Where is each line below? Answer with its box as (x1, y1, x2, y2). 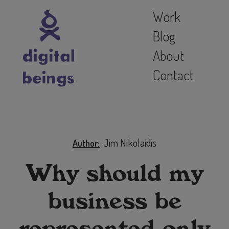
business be (48, 189, 181, 214)
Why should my (26, 161, 203, 186)
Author (73, 138, 98, 149)
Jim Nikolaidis (103, 136, 156, 150)
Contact (152, 65, 194, 83)
